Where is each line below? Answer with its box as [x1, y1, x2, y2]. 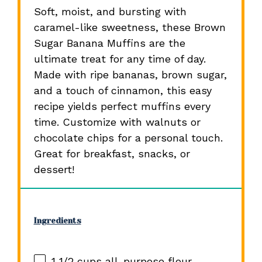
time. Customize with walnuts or [33, 115, 201, 128]
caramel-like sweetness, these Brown [33, 20, 226, 33]
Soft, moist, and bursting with [33, 5, 187, 18]
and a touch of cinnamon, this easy [33, 84, 212, 96]
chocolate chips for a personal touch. [33, 131, 223, 144]
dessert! [33, 163, 74, 175]
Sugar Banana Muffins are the [33, 36, 185, 49]
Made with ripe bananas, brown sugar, [33, 68, 227, 81]
